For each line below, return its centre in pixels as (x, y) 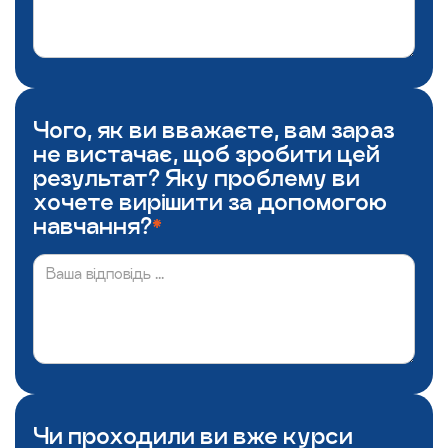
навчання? (92, 225)
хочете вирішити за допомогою (210, 201)
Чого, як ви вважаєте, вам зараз (214, 129)
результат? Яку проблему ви (196, 177)
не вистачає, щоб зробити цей (206, 153)
